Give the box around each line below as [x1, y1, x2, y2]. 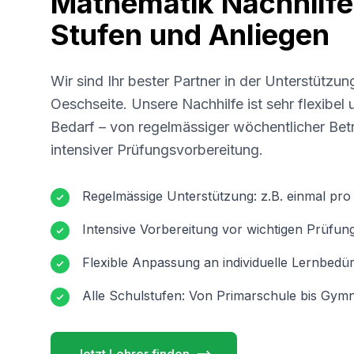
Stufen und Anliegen [51, 17, 330, 52]
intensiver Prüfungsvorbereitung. [51, 141, 263, 158]
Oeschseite [51, 96, 123, 112]
